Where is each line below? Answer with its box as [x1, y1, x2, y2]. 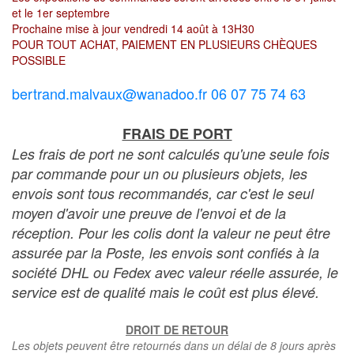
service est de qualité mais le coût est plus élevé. [12, 282, 319, 302]
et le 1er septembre [12, 5, 110, 21]
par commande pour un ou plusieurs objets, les [12, 164, 307, 183]
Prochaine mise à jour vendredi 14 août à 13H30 [12, 21, 254, 36]
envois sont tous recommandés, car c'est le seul [12, 183, 314, 203]
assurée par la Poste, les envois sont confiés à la [12, 243, 319, 262]
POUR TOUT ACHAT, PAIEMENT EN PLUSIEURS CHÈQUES [12, 36, 317, 52]
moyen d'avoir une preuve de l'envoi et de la [12, 203, 286, 223]
